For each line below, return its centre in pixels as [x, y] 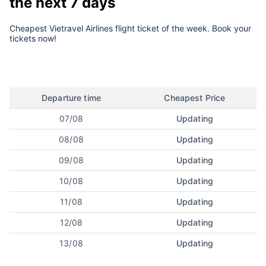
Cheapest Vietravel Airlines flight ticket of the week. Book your [130, 28]
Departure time [71, 97]
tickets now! [33, 38]
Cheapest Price [195, 97]
